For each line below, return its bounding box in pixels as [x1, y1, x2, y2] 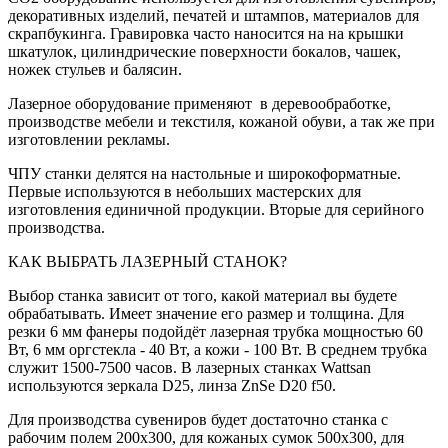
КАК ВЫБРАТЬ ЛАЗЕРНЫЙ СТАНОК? [8, 252, 287, 270]
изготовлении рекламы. [8, 130, 178, 148]
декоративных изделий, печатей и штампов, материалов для [8, 6, 419, 24]
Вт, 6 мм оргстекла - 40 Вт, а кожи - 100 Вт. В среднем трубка [8, 340, 427, 358]
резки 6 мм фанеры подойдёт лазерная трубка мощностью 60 [8, 322, 423, 340]
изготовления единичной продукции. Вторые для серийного [8, 200, 424, 218]
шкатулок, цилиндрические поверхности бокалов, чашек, [8, 42, 401, 60]
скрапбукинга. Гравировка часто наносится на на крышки [8, 24, 404, 42]
